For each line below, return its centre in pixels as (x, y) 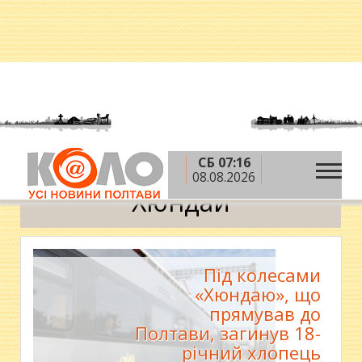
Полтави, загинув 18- (227, 333)
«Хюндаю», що (257, 294)
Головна (58, 167)
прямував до (265, 314)
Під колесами (262, 275)
